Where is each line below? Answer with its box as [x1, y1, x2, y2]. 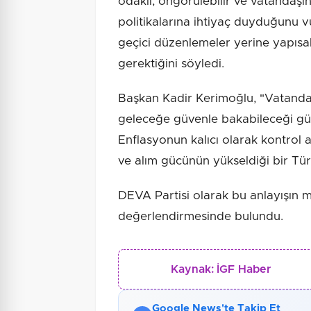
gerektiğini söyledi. [118, 58, 224, 70]
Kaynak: [171, 264, 215, 276]
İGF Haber [217, 264, 271, 276]
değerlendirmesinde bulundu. [118, 210, 283, 223]
